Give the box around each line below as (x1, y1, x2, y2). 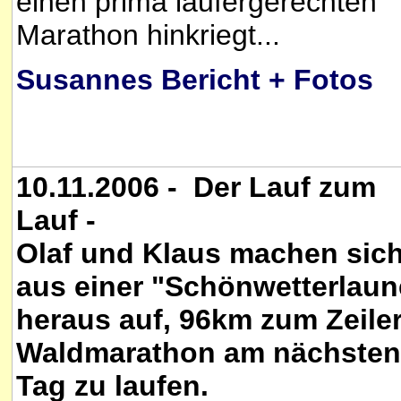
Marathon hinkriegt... (16, 18, 280, 51)
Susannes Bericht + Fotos (16, 63, 373, 96)
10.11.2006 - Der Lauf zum (16, 171, 376, 203)
